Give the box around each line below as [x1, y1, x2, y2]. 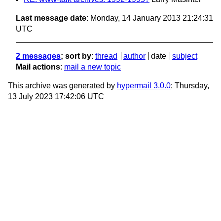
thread [95, 52, 117, 61]
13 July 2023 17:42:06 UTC [8, 92, 104, 101]
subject [172, 52, 197, 61]
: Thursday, [171, 81, 209, 90]
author [123, 52, 146, 61]
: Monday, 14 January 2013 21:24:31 [86, 14, 213, 23]
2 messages [16, 52, 61, 61]
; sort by [61, 52, 91, 61]
